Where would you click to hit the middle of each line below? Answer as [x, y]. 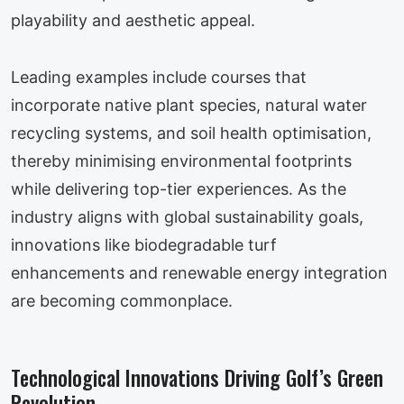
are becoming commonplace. [122, 300]
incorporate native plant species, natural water [189, 105]
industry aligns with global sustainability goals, [187, 216]
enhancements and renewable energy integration [199, 272]
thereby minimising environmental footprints [181, 161]
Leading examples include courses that [159, 77]
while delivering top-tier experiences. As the [179, 188]
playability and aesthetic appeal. [133, 20]
